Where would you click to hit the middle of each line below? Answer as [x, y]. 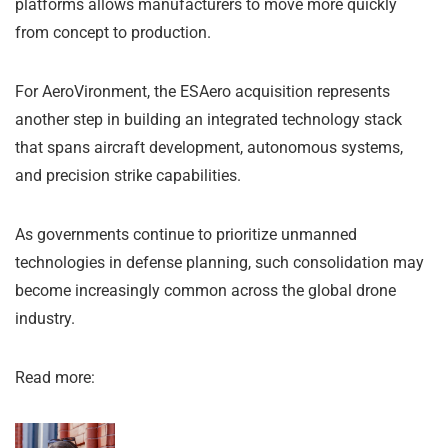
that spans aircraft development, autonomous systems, [209, 148]
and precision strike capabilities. [128, 176]
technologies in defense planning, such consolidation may [219, 263]
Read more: [55, 378]
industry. [45, 319]
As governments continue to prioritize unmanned [186, 235]
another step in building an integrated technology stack [208, 120]
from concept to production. [113, 33]
